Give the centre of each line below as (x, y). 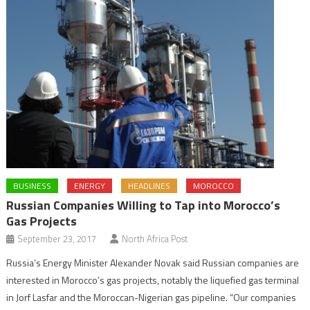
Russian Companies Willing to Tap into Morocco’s (144, 205)
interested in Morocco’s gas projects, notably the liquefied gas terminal (153, 280)
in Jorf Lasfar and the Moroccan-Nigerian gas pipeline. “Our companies (152, 297)
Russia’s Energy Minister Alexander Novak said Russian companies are (153, 262)
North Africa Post (155, 238)
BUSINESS (33, 185)
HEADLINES (149, 185)
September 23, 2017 (57, 238)
